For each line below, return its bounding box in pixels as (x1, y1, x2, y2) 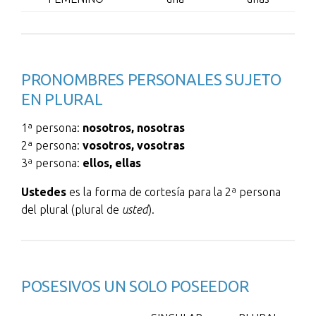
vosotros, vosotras (83, 139, 185, 152)
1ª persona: (21, 121, 80, 134)
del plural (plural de (21, 203, 122, 216)
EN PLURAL (21, 90, 103, 108)
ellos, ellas (83, 157, 141, 169)
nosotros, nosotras (80, 121, 185, 134)
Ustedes (21, 186, 66, 198)
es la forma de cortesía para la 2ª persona (66, 186, 281, 198)
